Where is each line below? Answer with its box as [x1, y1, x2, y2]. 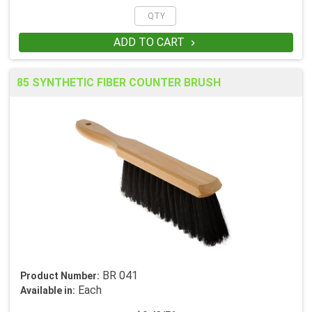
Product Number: [20, 270, 100, 282]
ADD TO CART [113, 36, 187, 49]
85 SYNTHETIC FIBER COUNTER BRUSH [17, 76, 221, 90]
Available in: [20, 285, 75, 297]
